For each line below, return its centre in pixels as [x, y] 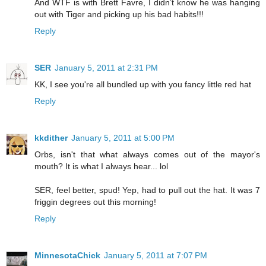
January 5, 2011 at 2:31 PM [106, 68]
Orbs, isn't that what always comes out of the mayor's [147, 155]
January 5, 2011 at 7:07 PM [156, 256]
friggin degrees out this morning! [95, 202]
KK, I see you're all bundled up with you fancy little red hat [143, 85]
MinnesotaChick [67, 256]
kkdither [51, 138]
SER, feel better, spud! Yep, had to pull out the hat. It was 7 [147, 190]
